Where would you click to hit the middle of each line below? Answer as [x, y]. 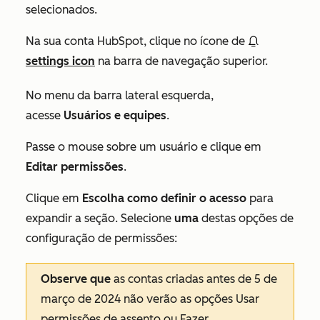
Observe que [76, 279]
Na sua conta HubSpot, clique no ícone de [137, 41]
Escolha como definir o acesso [164, 198]
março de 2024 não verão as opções [138, 299]
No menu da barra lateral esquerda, [120, 95]
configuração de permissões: [101, 238]
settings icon [60, 61]
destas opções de [246, 218]
